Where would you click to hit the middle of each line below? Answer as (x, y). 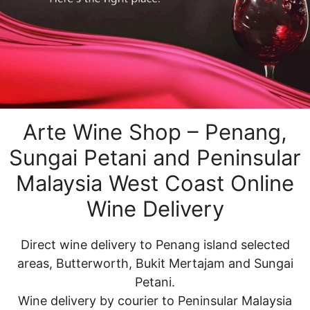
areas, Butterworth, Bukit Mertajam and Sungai (155, 263)
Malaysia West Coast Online (155, 183)
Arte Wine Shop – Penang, (155, 132)
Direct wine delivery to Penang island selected (155, 245)
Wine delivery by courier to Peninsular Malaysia (155, 301)
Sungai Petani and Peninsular (155, 157)
